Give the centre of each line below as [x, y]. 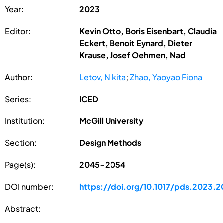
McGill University [111, 120]
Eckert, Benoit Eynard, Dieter [136, 43]
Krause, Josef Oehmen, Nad [133, 55]
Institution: [25, 120]
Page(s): [20, 164]
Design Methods [111, 142]
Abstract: [23, 208]
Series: [18, 99]
